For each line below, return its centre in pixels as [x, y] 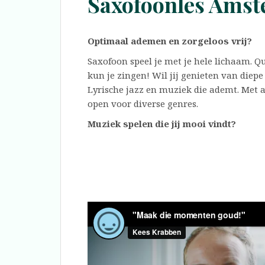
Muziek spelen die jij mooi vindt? [162, 123]
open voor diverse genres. [143, 103]
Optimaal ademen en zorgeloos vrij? [170, 41]
